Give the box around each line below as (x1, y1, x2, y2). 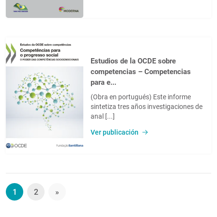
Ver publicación (91, 128, 139, 136)
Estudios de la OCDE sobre (91, 56, 176, 65)
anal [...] (91, 112, 115, 120)
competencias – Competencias (91, 67, 191, 76)
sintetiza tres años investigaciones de (91, 102, 202, 110)
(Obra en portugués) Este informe (91, 93, 191, 101)
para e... (91, 77, 116, 87)
